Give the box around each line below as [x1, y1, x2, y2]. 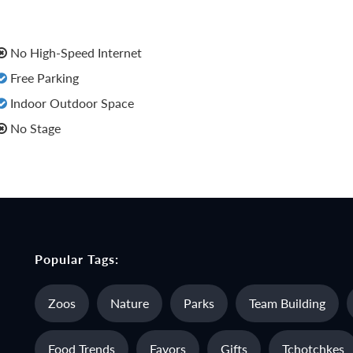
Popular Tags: [35, 250, 119, 268]
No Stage [7, 119, 61, 137]
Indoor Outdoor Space [7, 94, 135, 112]
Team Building [249, 294, 325, 312]
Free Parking [7, 69, 80, 87]
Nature [110, 294, 149, 312]
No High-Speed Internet [7, 43, 143, 61]
